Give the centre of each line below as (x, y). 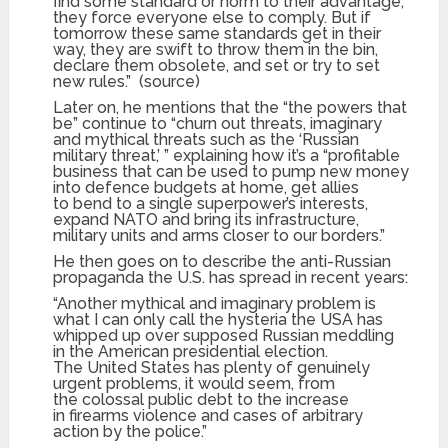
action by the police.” (130, 432)
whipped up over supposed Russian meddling (224, 336)
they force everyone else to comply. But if (212, 18)
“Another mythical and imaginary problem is (215, 304)
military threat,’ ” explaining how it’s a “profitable (227, 156)
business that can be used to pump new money (231, 172)
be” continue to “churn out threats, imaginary (218, 124)
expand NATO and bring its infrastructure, (206, 220)
